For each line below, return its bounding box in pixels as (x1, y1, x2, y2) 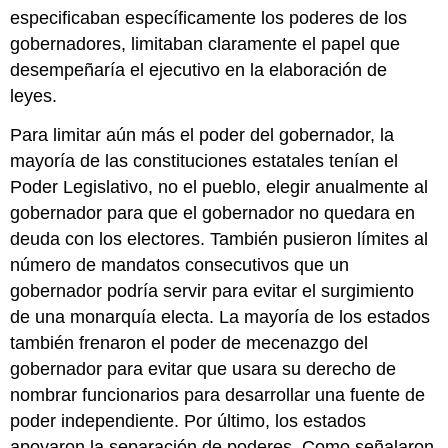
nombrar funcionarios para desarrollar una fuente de (10, 384, 426, 405)
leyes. (10, 86, 58, 107)
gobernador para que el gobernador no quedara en (10, 202, 416, 223)
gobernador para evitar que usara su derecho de (10, 358, 397, 379)
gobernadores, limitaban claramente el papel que (10, 34, 401, 55)
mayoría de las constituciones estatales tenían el (10, 150, 399, 171)
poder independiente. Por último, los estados (10, 410, 367, 431)
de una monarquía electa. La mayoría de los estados (10, 306, 431, 327)
